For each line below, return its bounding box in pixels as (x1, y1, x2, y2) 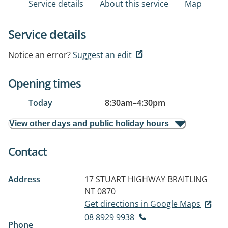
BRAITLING (167, 174, 208, 185)
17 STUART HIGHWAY (84, 174, 165, 185)
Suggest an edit (73, 49, 132, 61)
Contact (8, 144, 47, 159)
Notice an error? (8, 49, 71, 61)
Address (8, 174, 40, 185)
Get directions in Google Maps (84, 198, 201, 209)
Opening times (8, 75, 81, 91)
